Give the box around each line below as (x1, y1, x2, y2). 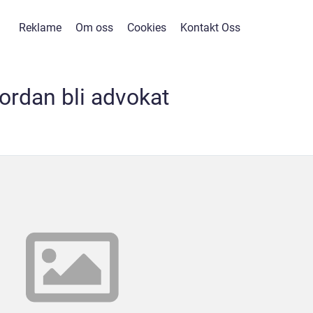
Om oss (75, 21, 113, 34)
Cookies (126, 21, 166, 34)
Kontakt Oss (180, 21, 240, 34)
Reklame (18, 21, 61, 34)
